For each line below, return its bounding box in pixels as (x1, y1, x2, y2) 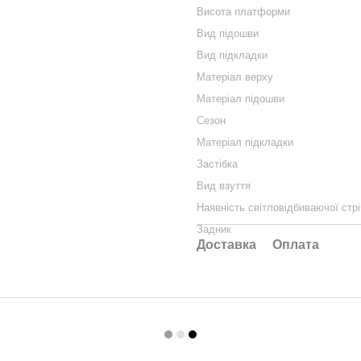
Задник (197, 223, 231, 235)
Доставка (197, 238, 256, 251)
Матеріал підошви (197, 93, 284, 105)
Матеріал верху (197, 71, 273, 83)
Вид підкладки (197, 49, 268, 61)
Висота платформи (197, 6, 290, 18)
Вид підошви (197, 27, 259, 39)
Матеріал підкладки (197, 136, 293, 148)
